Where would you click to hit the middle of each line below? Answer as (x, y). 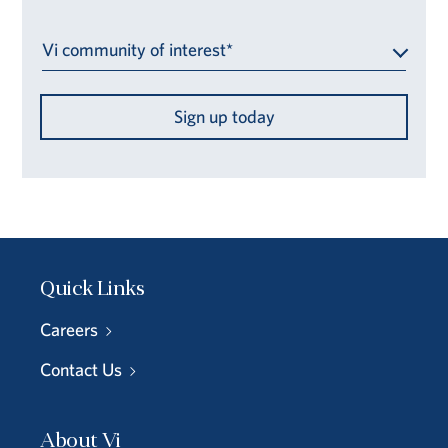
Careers (69, 329)
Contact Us (81, 369)
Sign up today (224, 116)
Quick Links (92, 289)
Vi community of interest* (138, 50)
